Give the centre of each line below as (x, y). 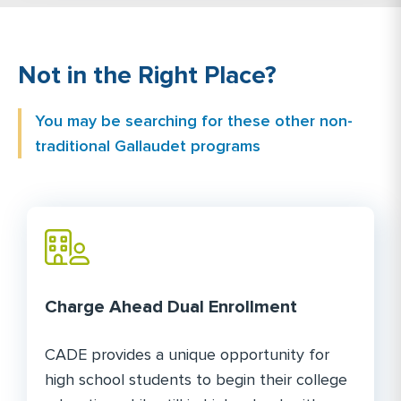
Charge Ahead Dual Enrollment (171, 307)
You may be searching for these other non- (194, 120)
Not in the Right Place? (147, 75)
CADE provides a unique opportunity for (187, 354)
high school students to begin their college (196, 379)
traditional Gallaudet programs (148, 145)
